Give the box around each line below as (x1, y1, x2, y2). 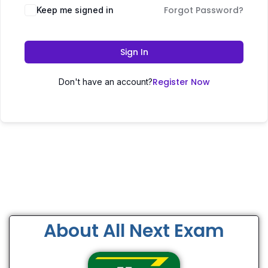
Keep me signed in (36, 5, 114, 15)
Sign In (120, 46, 148, 58)
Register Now (152, 76, 210, 88)
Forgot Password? (164, 4, 243, 16)
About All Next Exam (44, 218, 224, 243)
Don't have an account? (58, 77, 153, 87)
